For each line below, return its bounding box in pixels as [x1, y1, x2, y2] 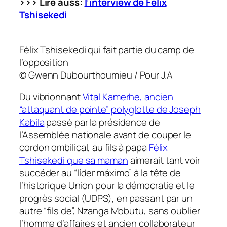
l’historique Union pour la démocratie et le [19, 179, 195, 193]
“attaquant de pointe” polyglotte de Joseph [19, 103, 201, 117]
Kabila [19, 116, 45, 129]
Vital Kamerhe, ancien [82, 90, 173, 104]
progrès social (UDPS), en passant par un [19, 192, 193, 205]
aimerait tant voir [128, 154, 200, 167]
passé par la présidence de [44, 116, 160, 129]
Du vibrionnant [19, 90, 83, 104]
